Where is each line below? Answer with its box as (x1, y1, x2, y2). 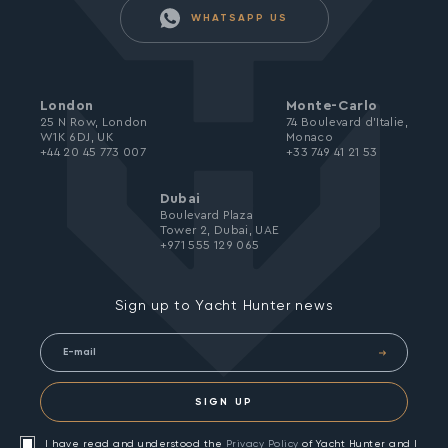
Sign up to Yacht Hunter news (114, 297, 334, 314)
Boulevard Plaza (159, 209, 253, 221)
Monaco (286, 131, 334, 143)
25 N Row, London (40, 116, 148, 128)
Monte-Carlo (286, 99, 378, 113)
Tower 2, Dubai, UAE (159, 224, 280, 236)
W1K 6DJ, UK (40, 131, 114, 143)
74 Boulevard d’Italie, (286, 116, 408, 128)
